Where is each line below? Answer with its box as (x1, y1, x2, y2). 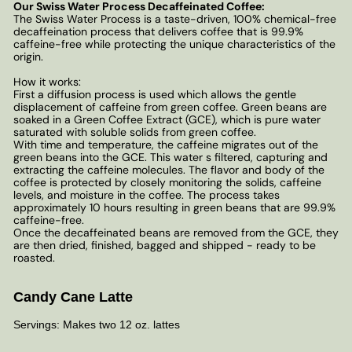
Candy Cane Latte (13, 288, 133, 305)
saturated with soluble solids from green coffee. (13, 124, 256, 139)
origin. (13, 49, 43, 64)
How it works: (13, 74, 81, 89)
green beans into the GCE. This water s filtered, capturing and (13, 149, 328, 164)
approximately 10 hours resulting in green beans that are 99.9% (13, 200, 335, 214)
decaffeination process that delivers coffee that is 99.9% (13, 24, 303, 38)
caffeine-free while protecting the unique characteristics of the (13, 36, 335, 51)
